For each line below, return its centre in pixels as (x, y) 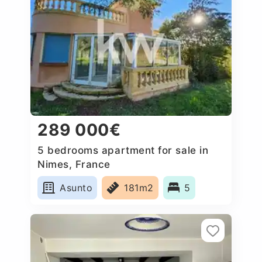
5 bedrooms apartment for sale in (123, 150)
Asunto (76, 187)
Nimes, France (74, 164)
